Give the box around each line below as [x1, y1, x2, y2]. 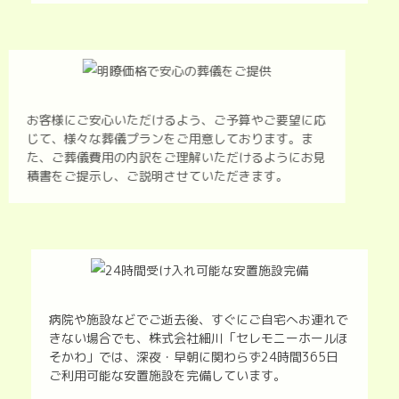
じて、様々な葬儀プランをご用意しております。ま [39, 129, 327, 147]
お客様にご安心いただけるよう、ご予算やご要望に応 [39, 110, 339, 128]
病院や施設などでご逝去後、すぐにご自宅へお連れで [49, 310, 348, 328]
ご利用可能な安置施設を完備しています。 [49, 366, 286, 384]
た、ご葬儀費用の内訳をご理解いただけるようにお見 [39, 148, 339, 166]
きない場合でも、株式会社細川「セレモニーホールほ [49, 329, 348, 346]
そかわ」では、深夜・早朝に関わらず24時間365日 [49, 347, 338, 365]
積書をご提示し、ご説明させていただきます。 [39, 167, 302, 184]
